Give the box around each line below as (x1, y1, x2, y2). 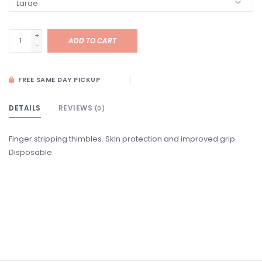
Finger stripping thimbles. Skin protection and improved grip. (9, 133, 237, 145)
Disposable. (9, 147, 54, 158)
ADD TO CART (68, 36, 116, 46)
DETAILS (9, 103, 41, 113)
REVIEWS (58, 103, 95, 113)
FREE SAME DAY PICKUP (16, 75, 100, 85)
